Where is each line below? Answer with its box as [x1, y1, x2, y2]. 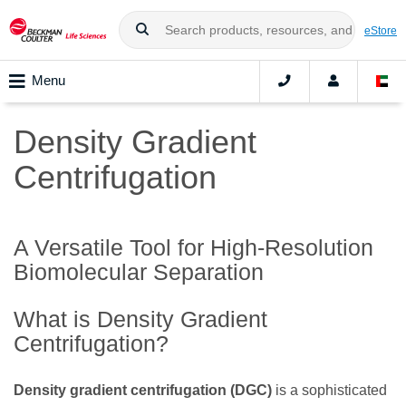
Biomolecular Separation [14, 258, 264, 285]
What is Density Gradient [14, 305, 267, 332]
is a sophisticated [272, 382, 387, 398]
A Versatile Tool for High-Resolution [14, 234, 373, 260]
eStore [364, 24, 397, 36]
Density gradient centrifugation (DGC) [14, 382, 272, 398]
